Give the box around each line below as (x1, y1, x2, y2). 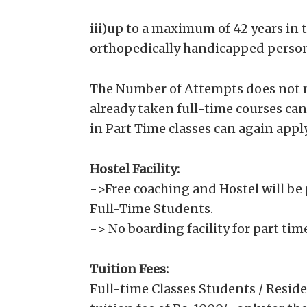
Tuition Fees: (89, 261, 169, 277)
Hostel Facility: (89, 161, 180, 177)
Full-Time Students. (89, 201, 213, 217)
